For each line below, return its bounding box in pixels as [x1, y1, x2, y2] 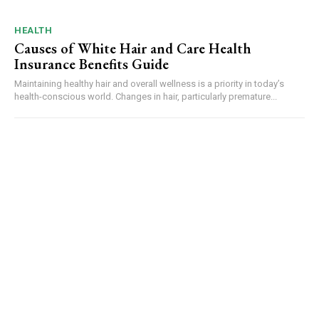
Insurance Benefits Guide [14, 54, 169, 73]
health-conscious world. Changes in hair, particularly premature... [14, 90, 277, 102]
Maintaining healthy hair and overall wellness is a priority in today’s [14, 78, 284, 89]
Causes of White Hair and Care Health [14, 38, 251, 58]
